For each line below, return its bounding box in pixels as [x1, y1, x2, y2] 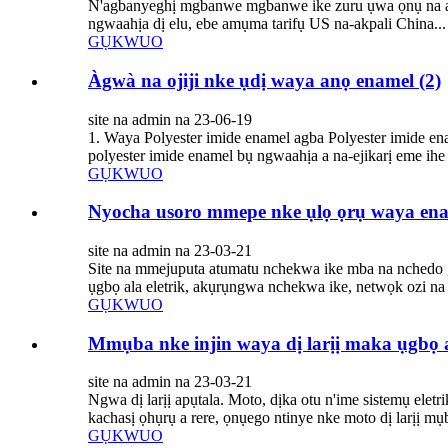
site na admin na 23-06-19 [88, 110, 252, 128]
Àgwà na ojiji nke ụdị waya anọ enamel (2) [88, 69, 441, 91]
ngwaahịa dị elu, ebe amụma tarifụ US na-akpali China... [88, 15, 446, 33]
